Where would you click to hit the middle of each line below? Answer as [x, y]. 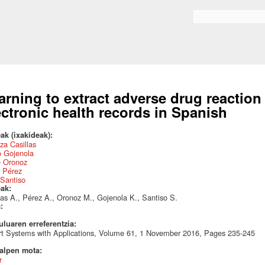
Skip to [112, 6]
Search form [214, 20]
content [112, 28]
